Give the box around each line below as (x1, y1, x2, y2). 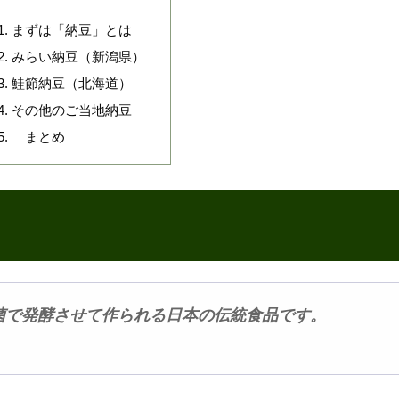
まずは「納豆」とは (11, 21, 132, 37)
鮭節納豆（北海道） (11, 75, 132, 91)
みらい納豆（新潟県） (11, 48, 145, 64)
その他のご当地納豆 (11, 102, 132, 118)
